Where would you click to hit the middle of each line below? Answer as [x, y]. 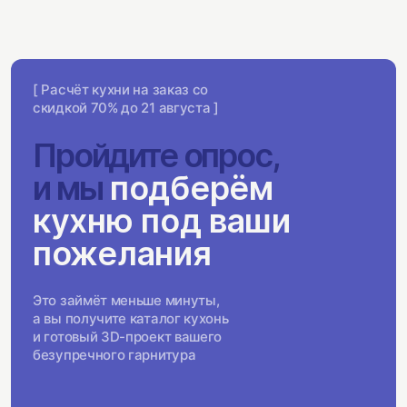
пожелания [122, 253]
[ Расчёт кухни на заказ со [121, 89]
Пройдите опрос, [156, 155]
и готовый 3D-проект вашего [128, 336]
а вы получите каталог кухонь [131, 318]
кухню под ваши [162, 220]
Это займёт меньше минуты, [126, 300]
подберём [188, 188]
